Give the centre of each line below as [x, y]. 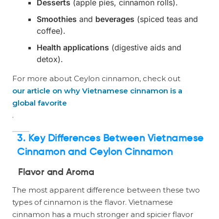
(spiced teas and [166, 19]
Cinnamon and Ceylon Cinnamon [95, 153]
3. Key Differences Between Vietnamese [110, 139]
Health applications [73, 48]
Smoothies [57, 19]
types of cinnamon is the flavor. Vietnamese [93, 202]
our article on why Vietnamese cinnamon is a [97, 91]
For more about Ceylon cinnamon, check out [96, 79]
